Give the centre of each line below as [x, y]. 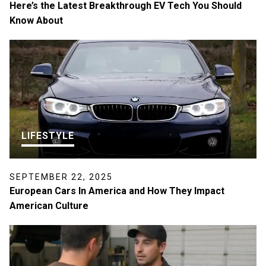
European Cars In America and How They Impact [117, 191]
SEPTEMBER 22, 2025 [61, 177]
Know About [36, 20]
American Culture [49, 205]
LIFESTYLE [48, 135]
